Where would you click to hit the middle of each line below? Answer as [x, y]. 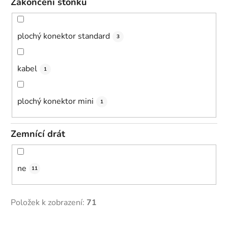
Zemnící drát [38, 134]
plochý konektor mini [55, 102]
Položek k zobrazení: [49, 202]
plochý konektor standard [64, 36]
